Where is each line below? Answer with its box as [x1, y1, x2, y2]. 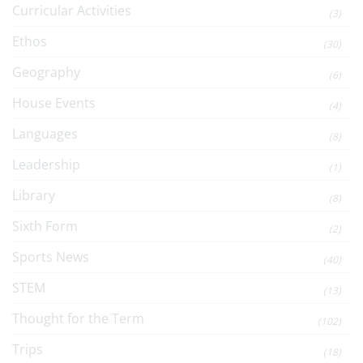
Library [12, 186, 55, 204]
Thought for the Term [12, 310, 144, 327]
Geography [12, 63, 80, 81]
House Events [12, 94, 96, 112]
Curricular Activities [12, 2, 131, 19]
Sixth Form [12, 217, 78, 235]
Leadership [12, 156, 80, 173]
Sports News [12, 248, 89, 266]
